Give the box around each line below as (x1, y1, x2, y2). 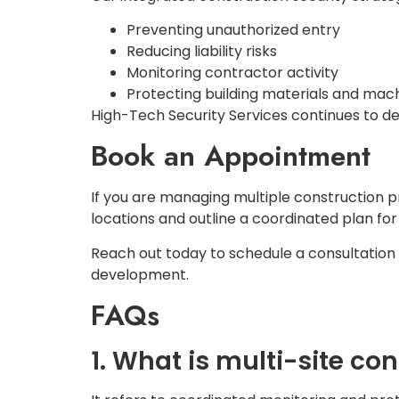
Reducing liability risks (126, 40, 277, 61)
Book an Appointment (91, 135, 370, 177)
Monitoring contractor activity (126, 61, 338, 83)
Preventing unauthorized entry (126, 19, 340, 40)
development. (91, 264, 189, 285)
